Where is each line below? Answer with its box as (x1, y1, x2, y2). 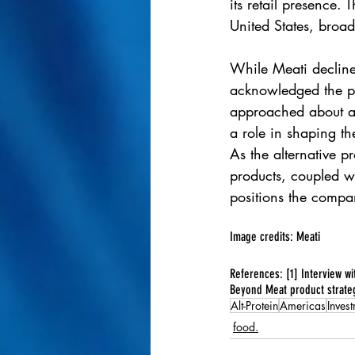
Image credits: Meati (230, 229, 320, 245)
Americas (280, 298, 326, 314)
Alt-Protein (231, 298, 278, 314)
